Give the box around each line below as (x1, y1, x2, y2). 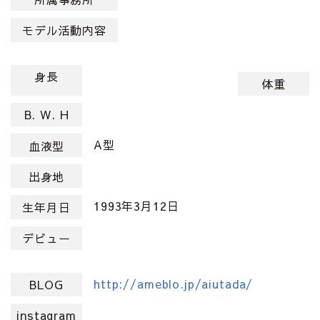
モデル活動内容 (22, 21, 106, 38)
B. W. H (24, 106, 69, 123)
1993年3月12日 (94, 198, 179, 214)
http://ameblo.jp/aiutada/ (94, 275, 254, 291)
